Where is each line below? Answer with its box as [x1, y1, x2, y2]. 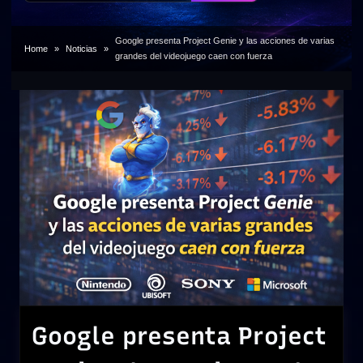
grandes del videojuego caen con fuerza [114, 51, 272, 61]
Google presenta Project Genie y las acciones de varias [114, 36, 335, 45]
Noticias [65, 43, 97, 53]
